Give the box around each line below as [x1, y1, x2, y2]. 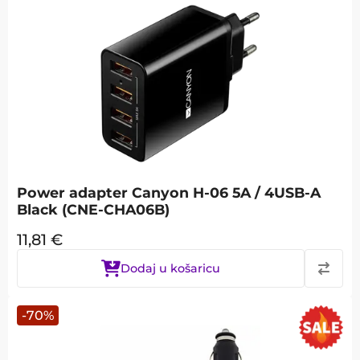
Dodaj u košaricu [121, 261, 220, 276]
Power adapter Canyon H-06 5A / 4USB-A [17, 184, 321, 201]
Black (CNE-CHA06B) [17, 201, 170, 218]
